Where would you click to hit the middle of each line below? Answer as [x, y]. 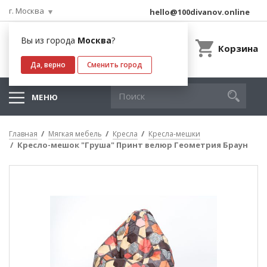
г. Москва [27, 11]
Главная [23, 134]
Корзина [238, 48]
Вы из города [49, 40]
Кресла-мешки [174, 134]
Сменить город [115, 65]
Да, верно [48, 65]
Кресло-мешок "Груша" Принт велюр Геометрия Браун [133, 145]
